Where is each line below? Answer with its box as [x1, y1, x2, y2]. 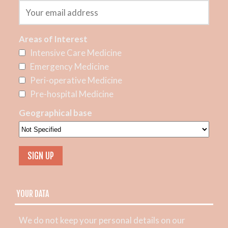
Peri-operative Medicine [30, 74, 122, 85]
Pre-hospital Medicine [30, 88, 113, 99]
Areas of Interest [18, 33, 88, 44]
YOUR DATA [16, 188, 49, 199]
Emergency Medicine [30, 61, 109, 72]
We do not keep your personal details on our [18, 214, 185, 225]
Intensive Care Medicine [30, 47, 122, 58]
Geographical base [18, 107, 92, 119]
